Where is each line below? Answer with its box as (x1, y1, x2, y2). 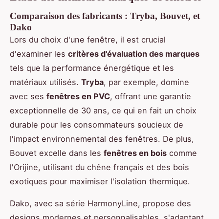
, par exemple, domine (104, 77, 189, 88)
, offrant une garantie (110, 91, 191, 102)
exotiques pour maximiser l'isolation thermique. (10, 176, 190, 187)
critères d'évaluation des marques (68, 49, 199, 59)
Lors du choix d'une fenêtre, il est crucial (10, 35, 166, 45)
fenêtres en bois (104, 148, 167, 158)
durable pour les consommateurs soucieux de (10, 120, 183, 130)
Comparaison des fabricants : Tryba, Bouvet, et (10, 11, 200, 22)
